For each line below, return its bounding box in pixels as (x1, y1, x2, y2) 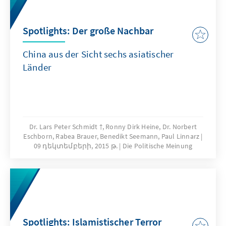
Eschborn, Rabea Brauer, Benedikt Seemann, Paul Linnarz (23, 131, 200, 141)
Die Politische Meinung (122, 141, 193, 150)
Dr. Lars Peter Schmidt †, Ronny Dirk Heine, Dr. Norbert (29, 122, 197, 131)
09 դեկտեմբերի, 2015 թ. (33, 141, 118, 150)
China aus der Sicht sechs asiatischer (23, 47, 174, 60)
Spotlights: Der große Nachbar (23, 24, 153, 37)
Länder (23, 61, 52, 73)
